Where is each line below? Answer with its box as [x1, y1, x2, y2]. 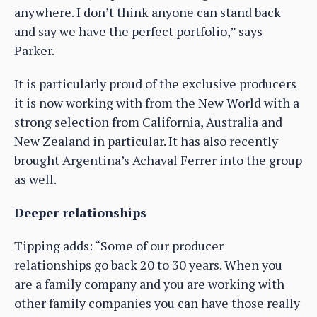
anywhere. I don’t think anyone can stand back [14, 4, 281, 21]
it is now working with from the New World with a [14, 94, 299, 112]
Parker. [14, 42, 54, 59]
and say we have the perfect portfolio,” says [14, 23, 263, 40]
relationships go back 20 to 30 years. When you [14, 256, 282, 274]
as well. [14, 171, 57, 188]
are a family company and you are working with [14, 275, 284, 293]
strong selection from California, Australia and [14, 113, 282, 131]
